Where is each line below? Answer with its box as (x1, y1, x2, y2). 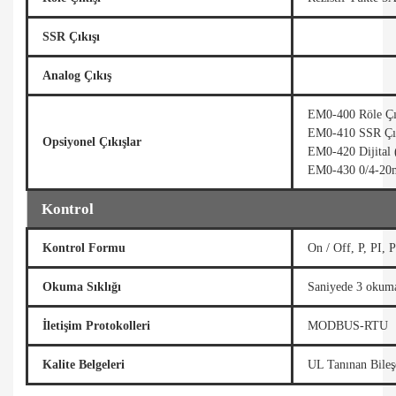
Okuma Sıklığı (42, 279, 121, 293)
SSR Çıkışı (42, 29, 100, 43)
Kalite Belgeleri (42, 357, 125, 371)
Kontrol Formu (42, 240, 126, 255)
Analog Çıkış (42, 68, 111, 82)
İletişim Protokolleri (42, 318, 150, 332)
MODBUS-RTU (308, 318, 388, 332)
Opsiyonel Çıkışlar (42, 134, 141, 148)
